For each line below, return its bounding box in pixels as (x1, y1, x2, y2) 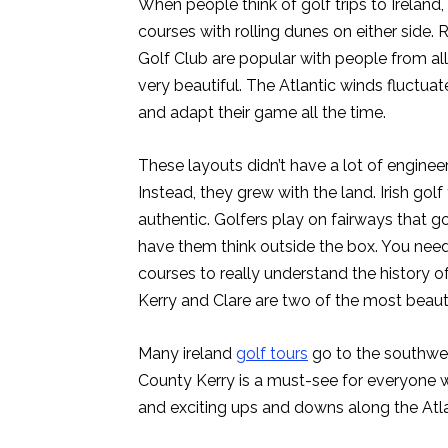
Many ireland (138, 343, 236, 363)
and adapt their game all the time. (138, 102, 386, 122)
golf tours (236, 343, 308, 363)
